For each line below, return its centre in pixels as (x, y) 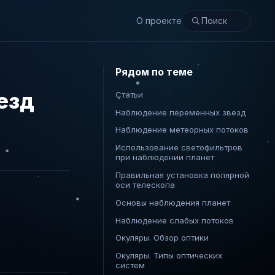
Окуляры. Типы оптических (169, 256)
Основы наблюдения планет (173, 202)
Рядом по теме (154, 72)
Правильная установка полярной (183, 175)
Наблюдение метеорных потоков (182, 130)
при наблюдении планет (165, 157)
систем (130, 265)
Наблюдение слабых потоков (175, 220)
